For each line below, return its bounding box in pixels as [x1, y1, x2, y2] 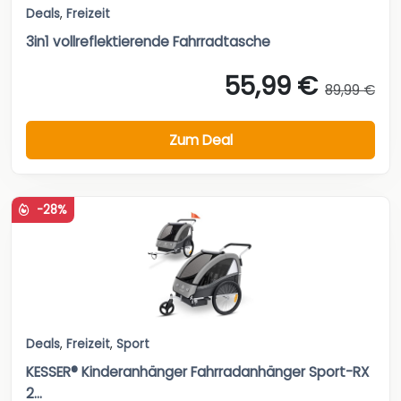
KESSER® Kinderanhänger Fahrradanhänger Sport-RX [26, 363, 369, 382]
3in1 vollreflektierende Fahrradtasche [26, 32, 270, 52]
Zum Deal [168, 130, 233, 149]
